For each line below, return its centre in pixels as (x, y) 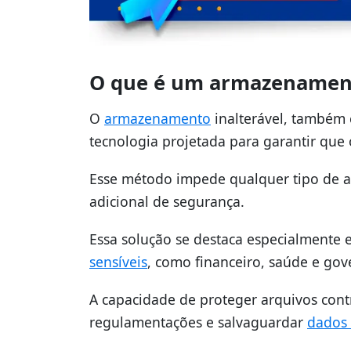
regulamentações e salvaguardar (198, 322)
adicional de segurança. (167, 201)
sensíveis (118, 261)
